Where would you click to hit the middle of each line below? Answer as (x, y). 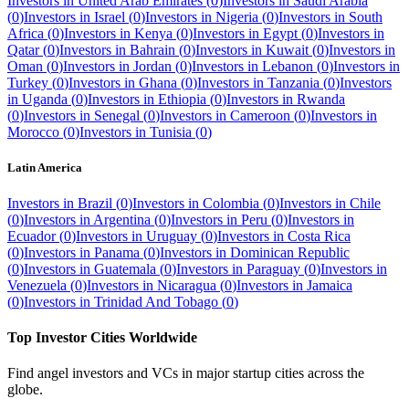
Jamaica (330, 285)
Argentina (122, 219)
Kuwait (287, 49)
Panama (117, 252)
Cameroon (260, 115)
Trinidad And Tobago (156, 301)
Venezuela (37, 285)
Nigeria (237, 16)
